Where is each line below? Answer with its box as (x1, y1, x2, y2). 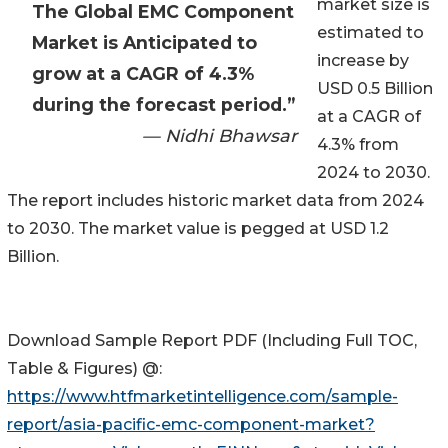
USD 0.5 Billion (317, 79, 433, 99)
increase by (317, 51, 409, 71)
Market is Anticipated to (32, 32, 257, 54)
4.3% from (317, 135, 399, 155)
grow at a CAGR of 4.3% (32, 63, 254, 85)
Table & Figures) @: (7, 359, 162, 379)
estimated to (317, 23, 424, 43)
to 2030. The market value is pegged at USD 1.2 (7, 219, 389, 239)
